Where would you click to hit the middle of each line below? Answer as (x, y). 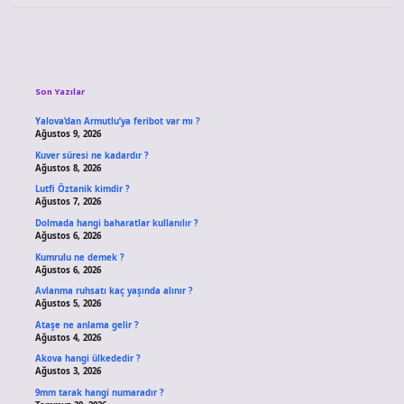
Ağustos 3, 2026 (68, 372)
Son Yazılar (60, 92)
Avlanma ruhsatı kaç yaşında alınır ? (114, 291)
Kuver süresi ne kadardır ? (92, 155)
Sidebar (83, 59)
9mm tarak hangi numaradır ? (99, 393)
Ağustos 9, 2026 (68, 134)
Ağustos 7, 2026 (68, 202)
